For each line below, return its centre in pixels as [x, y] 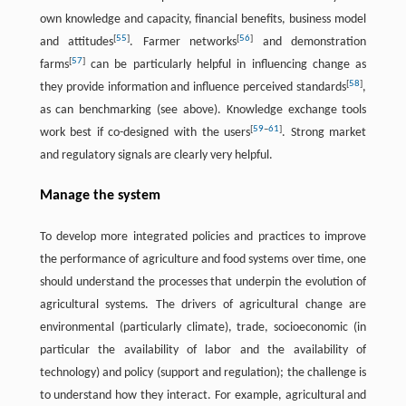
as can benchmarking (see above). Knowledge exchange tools [203, 111]
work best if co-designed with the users [145, 133]
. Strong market [324, 133]
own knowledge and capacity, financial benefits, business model [203, 20]
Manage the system [100, 196]
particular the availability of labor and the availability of [203, 351]
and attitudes [77, 43]
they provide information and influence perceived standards [193, 88]
